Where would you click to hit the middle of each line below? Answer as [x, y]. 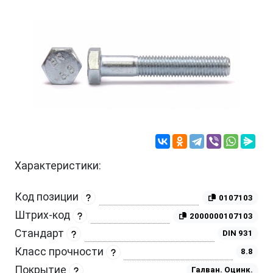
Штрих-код [44, 215]
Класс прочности [60, 252]
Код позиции [48, 197]
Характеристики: [58, 166]
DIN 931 [238, 233]
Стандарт [41, 234]
